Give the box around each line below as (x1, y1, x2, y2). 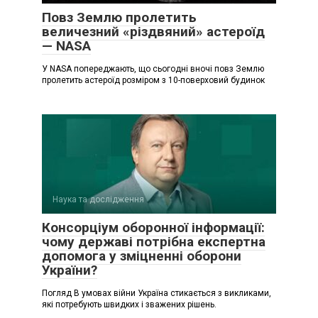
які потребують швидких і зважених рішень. (42, 300, 216, 310)
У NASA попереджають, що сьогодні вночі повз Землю (42, 64, 264, 75)
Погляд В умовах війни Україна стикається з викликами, (42, 288, 271, 299)
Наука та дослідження (53, 194, 144, 205)
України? (42, 262, 97, 279)
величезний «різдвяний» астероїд (42, 23, 265, 40)
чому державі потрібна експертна (42, 234, 265, 251)
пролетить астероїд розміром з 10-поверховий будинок (42, 75, 265, 86)
